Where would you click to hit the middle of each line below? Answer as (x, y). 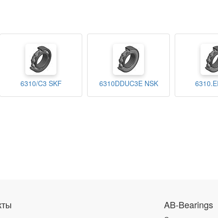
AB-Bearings (188, 204)
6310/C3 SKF (41, 83)
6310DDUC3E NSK (128, 83)
